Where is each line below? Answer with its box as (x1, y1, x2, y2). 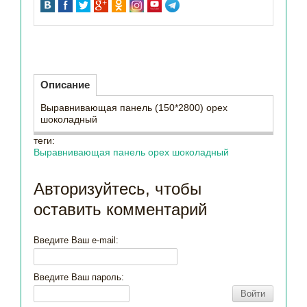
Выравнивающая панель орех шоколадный (34, 147, 229, 158)
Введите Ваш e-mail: (34, 235, 119, 245)
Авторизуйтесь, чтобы (34, 180, 201, 198)
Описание (40, 79, 90, 90)
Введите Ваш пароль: (34, 272, 124, 282)
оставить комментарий (34, 200, 207, 219)
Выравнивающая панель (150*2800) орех (40, 102, 228, 113)
